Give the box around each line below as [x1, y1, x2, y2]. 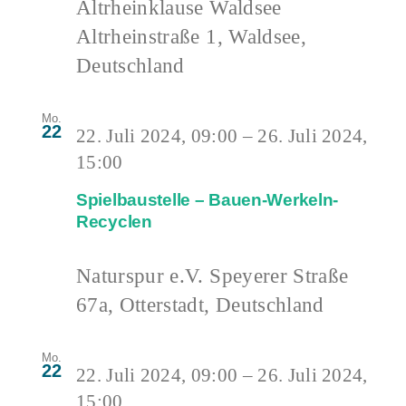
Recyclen [76, 211, 152, 231]
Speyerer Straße [209, 263, 349, 287]
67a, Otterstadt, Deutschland [76, 292, 324, 316]
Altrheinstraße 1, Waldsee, [76, 24, 306, 49]
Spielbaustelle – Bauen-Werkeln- [76, 189, 339, 209]
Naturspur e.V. [76, 263, 210, 287]
